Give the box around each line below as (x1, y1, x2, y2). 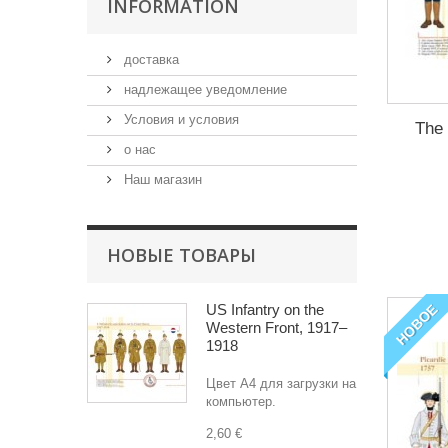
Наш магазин (120, 172, 202, 187)
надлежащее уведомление (120, 82, 287, 97)
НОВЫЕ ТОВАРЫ (107, 243, 256, 267)
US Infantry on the (206, 301, 324, 318)
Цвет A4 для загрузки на (206, 376, 356, 391)
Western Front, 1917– (206, 319, 347, 336)
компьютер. (206, 394, 276, 409)
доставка (120, 52, 179, 67)
